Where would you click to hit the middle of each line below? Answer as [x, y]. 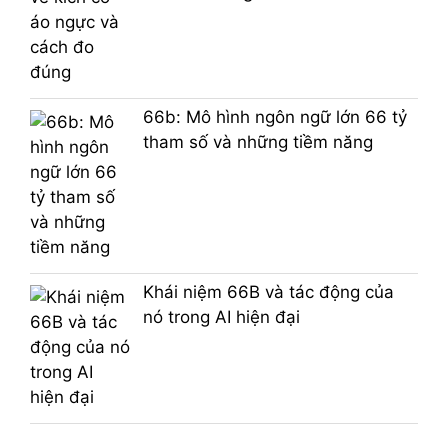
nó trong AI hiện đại [221, 317]
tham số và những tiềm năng [257, 142]
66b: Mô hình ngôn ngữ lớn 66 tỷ [274, 117]
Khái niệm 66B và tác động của [268, 292]
